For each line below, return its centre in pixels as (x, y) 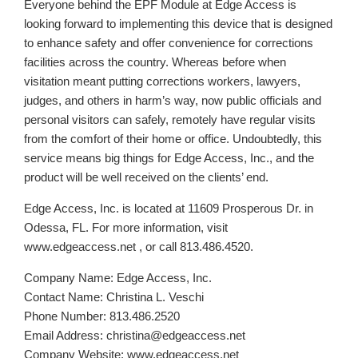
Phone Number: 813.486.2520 (102, 316)
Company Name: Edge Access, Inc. (118, 278)
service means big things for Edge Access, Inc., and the (169, 158)
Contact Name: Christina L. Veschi (114, 297)
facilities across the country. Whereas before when (155, 62)
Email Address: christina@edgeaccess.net (135, 336)
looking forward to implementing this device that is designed (178, 24)
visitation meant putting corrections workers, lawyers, (162, 82)
